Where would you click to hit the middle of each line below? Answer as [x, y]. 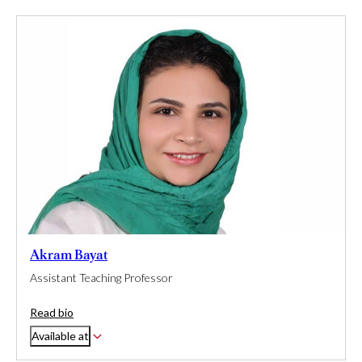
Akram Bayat [69, 255]
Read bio [52, 313]
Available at [60, 336]
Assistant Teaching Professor [101, 278]
